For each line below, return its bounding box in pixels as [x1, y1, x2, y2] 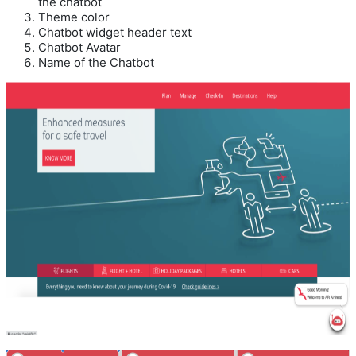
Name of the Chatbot [38, 54, 154, 70]
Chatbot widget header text [38, 24, 192, 40]
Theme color [38, 9, 110, 25]
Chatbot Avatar [38, 39, 121, 55]
